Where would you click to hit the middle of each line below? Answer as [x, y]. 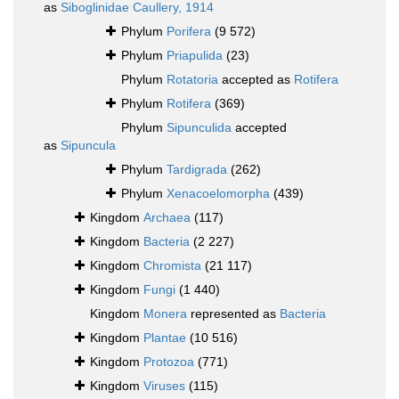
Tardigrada [197, 170]
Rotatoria [192, 80]
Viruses [164, 386]
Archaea [167, 218]
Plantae [165, 338]
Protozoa [169, 362]
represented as [233, 314]
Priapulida [195, 56]
